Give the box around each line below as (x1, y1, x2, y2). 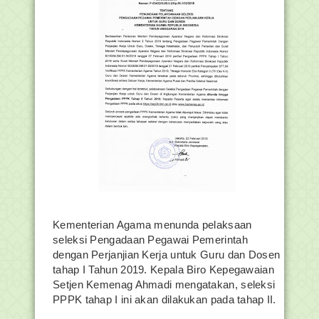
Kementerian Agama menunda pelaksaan (53, 219, 252, 231)
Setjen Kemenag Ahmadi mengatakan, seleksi (53, 278, 276, 291)
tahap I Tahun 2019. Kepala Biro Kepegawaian (53, 263, 274, 276)
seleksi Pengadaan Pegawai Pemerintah (53, 234, 248, 246)
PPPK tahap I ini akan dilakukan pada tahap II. (53, 293, 276, 305)
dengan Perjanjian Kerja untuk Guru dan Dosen (53, 249, 281, 261)
